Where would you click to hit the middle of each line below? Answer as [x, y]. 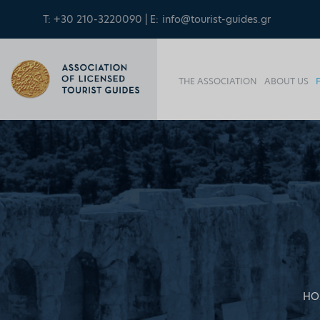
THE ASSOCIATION [218, 81]
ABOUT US [286, 81]
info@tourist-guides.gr [216, 19]
